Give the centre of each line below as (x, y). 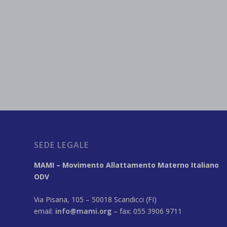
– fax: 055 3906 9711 (147, 211)
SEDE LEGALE (62, 145)
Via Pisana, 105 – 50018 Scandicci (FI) (96, 199)
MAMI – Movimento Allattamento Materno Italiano (127, 165)
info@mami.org (84, 211)
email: (45, 211)
